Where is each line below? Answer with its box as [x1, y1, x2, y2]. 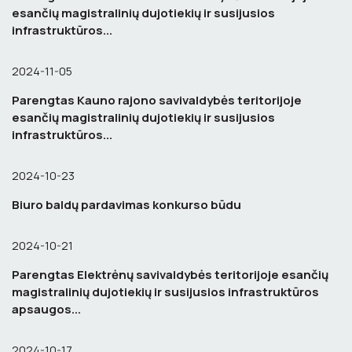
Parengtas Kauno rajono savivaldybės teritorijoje [12, 92, 302, 108]
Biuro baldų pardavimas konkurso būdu [12, 196, 241, 213]
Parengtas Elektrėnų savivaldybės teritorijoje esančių [12, 266, 328, 283]
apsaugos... [12, 301, 81, 317]
